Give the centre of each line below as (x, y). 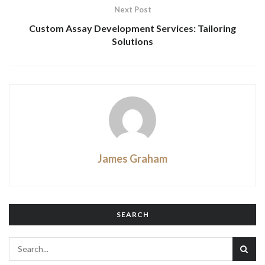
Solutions (132, 41)
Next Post (132, 9)
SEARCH (132, 214)
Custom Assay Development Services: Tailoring (132, 28)
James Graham (132, 158)
